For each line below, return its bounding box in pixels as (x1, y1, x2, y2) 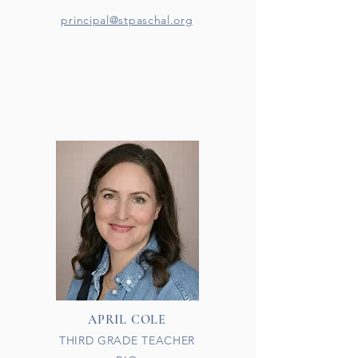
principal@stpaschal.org (61, 13, 193, 27)
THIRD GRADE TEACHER (58, 333, 196, 348)
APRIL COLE (88, 312, 166, 328)
